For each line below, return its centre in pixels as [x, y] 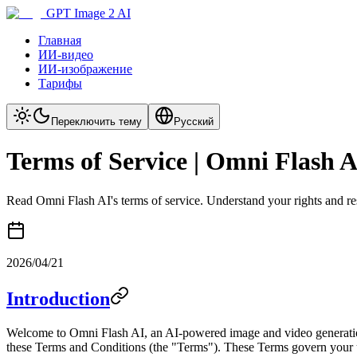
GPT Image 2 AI [88, 13]
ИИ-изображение [85, 69]
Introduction [58, 298]
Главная [60, 40]
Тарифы [60, 83]
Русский [194, 122]
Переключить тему [96, 122]
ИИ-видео [66, 55]
